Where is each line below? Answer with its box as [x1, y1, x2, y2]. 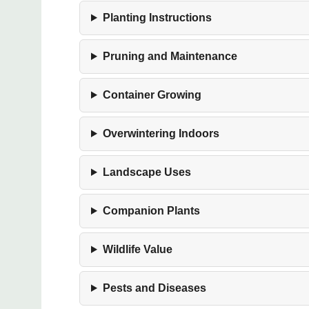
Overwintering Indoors [102, 128, 219, 139]
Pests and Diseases [102, 282, 206, 294]
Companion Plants [102, 205, 200, 217]
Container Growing [102, 89, 201, 101]
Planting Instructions [102, 12, 212, 23]
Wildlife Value [102, 243, 172, 255]
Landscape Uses [102, 166, 191, 178]
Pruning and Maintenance [102, 50, 237, 62]
